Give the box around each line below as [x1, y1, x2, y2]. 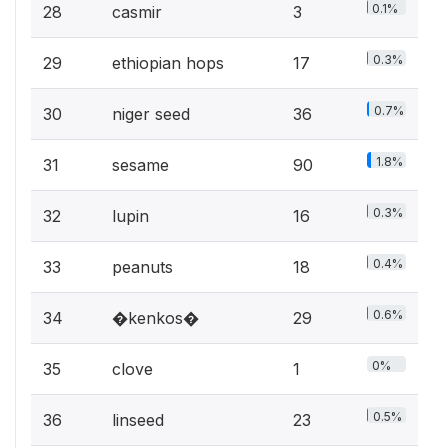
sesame [112, 154, 169, 175]
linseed [112, 409, 164, 430]
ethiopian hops [112, 52, 224, 73]
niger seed [112, 103, 190, 124]
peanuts [112, 256, 173, 277]
